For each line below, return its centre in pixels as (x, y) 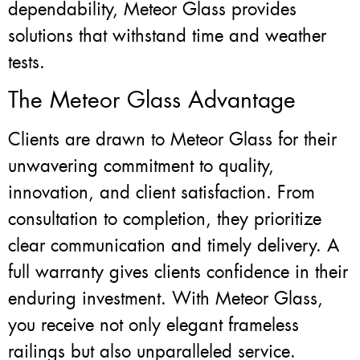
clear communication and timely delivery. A (174, 246)
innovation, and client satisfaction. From (162, 193)
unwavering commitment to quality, (141, 166)
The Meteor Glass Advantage (152, 100)
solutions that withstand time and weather (167, 35)
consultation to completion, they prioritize (165, 219)
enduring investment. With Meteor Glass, (166, 299)
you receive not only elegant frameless (153, 325)
